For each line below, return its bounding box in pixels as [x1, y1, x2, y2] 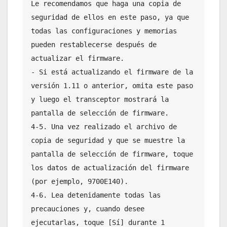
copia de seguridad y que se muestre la [31, 136, 185, 144]
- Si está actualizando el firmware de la [31, 67, 193, 76]
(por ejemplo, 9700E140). [31, 177, 128, 185]
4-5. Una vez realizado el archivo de [31, 122, 177, 131]
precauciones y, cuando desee [31, 204, 144, 213]
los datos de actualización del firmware [31, 163, 189, 172]
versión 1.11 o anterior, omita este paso [31, 81, 193, 90]
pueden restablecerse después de [31, 40, 157, 49]
